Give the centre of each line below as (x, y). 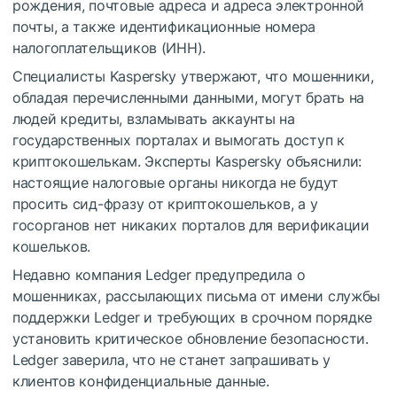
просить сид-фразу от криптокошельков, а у (165, 203)
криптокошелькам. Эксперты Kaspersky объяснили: (187, 161)
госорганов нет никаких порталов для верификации (191, 225)
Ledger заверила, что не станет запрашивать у (171, 359)
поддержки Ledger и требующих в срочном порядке (193, 317)
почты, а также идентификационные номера (164, 26)
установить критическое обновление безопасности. (191, 338)
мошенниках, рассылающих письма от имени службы (197, 296)
